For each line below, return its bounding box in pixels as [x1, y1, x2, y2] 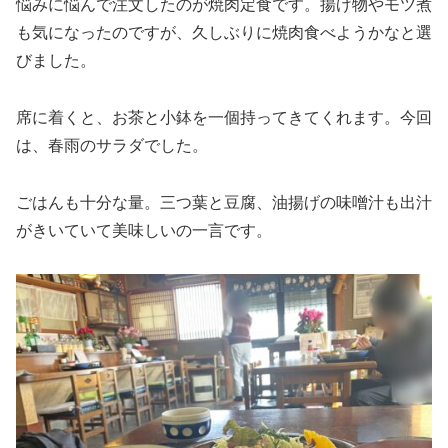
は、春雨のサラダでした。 [16, 136, 208, 154]
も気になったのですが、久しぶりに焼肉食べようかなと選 [16, 24, 432, 42]
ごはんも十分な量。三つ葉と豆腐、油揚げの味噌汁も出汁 [16, 193, 432, 211]
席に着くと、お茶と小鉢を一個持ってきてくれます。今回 [16, 108, 432, 126]
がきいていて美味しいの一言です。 [16, 221, 272, 239]
